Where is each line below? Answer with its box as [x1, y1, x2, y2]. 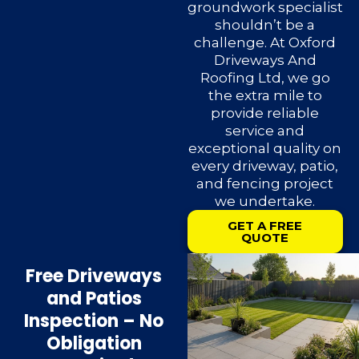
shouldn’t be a [215, 17, 316, 34]
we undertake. [215, 193, 316, 210]
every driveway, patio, [192, 158, 339, 175]
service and [225, 123, 305, 139]
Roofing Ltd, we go [200, 70, 330, 87]
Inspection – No [24, 309, 164, 334]
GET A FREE [228, 218, 303, 234]
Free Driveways [26, 264, 163, 289]
